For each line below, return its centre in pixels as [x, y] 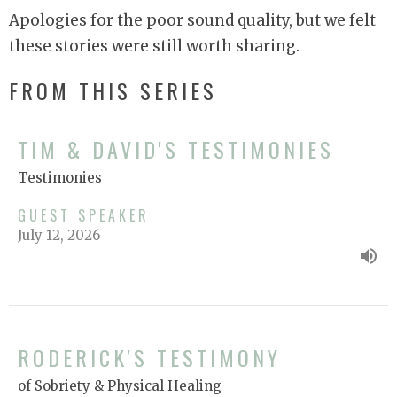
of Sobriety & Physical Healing [120, 385]
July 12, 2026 [59, 235]
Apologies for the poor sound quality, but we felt [192, 21]
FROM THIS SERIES [113, 91]
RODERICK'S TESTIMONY [149, 357]
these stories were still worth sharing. [154, 47]
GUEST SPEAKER [84, 215]
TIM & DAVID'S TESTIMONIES [176, 148]
